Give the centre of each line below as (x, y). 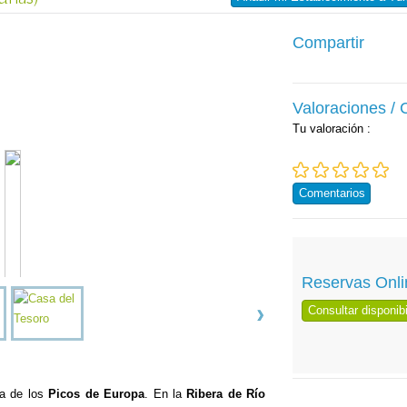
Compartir (329, 43)
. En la (166, 394)
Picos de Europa (97, 394)
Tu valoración (330, 129)
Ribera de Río (226, 394)
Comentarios (333, 194)
